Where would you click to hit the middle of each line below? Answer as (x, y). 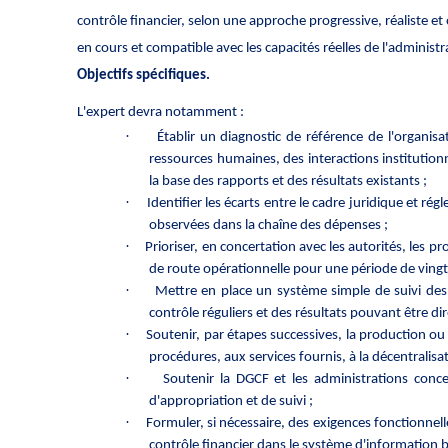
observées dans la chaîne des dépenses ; (269, 225)
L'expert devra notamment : (160, 112)
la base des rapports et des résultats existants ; (288, 181)
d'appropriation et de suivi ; (231, 401)
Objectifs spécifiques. (143, 75)
